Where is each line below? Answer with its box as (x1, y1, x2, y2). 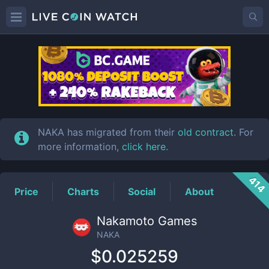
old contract (178, 126, 234, 138)
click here (122, 141, 166, 153)
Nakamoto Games (96, 214, 197, 228)
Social (128, 185, 156, 198)
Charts (67, 185, 100, 198)
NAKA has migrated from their (38, 126, 178, 138)
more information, (38, 141, 122, 153)
